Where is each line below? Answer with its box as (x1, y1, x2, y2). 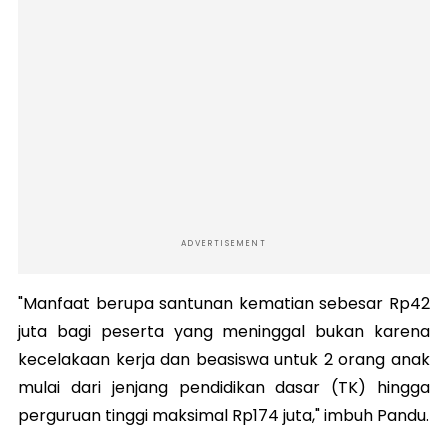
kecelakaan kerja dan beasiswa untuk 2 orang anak (18, 347, 430, 371)
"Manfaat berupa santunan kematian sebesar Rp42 (18, 291, 430, 315)
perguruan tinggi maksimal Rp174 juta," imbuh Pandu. (18, 403, 429, 427)
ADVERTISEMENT (181, 237, 267, 249)
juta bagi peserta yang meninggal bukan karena (18, 319, 430, 343)
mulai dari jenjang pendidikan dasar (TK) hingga (18, 375, 430, 399)
